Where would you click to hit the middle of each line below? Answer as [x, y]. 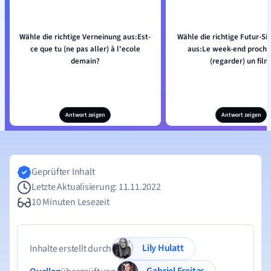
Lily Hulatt [171, 248]
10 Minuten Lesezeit [70, 202]
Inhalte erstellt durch [71, 248]
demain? [85, 61]
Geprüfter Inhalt [63, 172]
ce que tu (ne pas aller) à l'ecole [85, 49]
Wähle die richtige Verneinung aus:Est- [85, 37]
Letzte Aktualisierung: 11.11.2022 [96, 187]
